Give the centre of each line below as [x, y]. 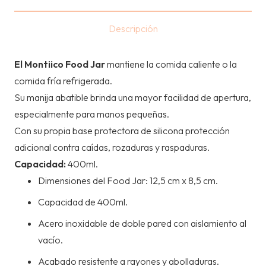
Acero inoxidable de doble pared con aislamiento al [142, 224]
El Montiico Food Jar [60, 64]
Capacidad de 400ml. [83, 202]
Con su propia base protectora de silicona [99, 131]
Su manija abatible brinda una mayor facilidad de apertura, [133, 98]
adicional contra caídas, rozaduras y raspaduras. [112, 148]
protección [208, 131]
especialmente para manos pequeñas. [92, 114]
